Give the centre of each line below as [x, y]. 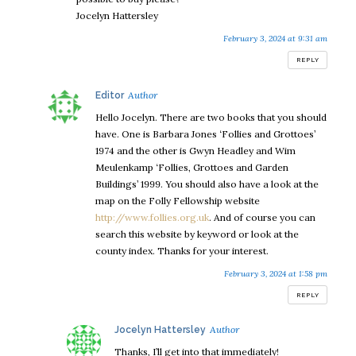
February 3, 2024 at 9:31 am [275, 39]
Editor [110, 95]
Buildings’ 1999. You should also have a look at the [207, 184]
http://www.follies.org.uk [152, 217]
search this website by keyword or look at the [197, 234]
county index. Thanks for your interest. [182, 250]
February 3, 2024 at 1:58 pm [276, 273]
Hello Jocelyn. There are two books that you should [211, 117]
